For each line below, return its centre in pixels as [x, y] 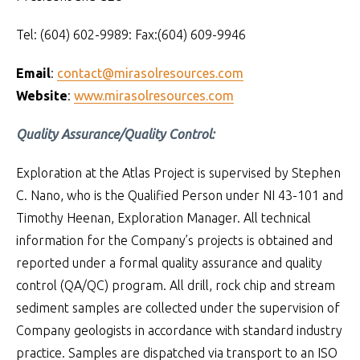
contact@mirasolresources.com [150, 73]
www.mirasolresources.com [154, 96]
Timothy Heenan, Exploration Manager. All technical [164, 218]
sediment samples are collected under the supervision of [178, 308]
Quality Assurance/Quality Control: [115, 134]
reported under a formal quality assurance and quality [169, 263]
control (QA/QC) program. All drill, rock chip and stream [176, 285]
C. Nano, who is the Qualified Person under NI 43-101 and [180, 195]
